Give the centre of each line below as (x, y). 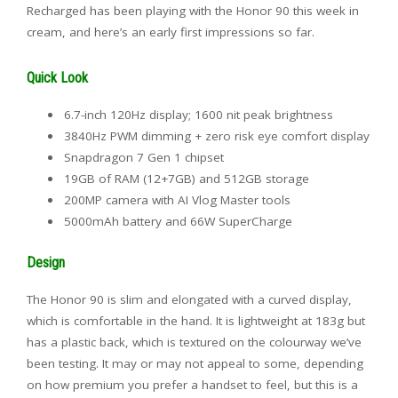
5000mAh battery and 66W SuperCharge (178, 221)
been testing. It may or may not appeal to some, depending (195, 363)
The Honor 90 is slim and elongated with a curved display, (189, 299)
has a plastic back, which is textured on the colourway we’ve (194, 342)
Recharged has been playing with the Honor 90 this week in (193, 10)
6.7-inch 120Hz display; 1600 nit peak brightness (199, 114)
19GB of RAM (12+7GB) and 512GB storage (187, 178)
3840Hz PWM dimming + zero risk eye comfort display (217, 135)
